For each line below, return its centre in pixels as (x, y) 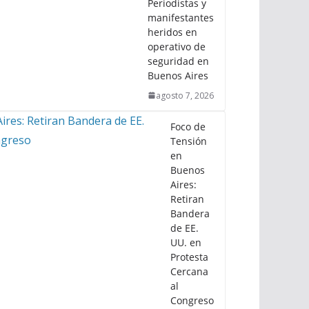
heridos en (172, 32)
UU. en (186, 242)
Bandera (190, 213)
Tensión (189, 141)
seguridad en (178, 61)
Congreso (192, 300)
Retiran (187, 199)
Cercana (189, 271)
